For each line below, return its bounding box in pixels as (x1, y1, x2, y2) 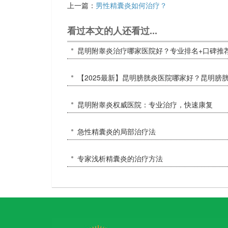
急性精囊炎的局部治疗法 (77, 126, 156, 136)
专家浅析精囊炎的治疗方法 (77, 153, 163, 163)
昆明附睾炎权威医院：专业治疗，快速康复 (77, 99, 213, 109)
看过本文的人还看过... (67, 23, 157, 37)
